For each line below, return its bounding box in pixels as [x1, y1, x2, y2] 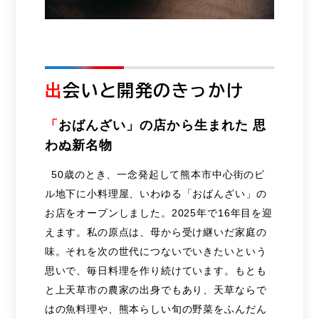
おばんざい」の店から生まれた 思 [58, 117, 267, 132]
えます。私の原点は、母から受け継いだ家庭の [44, 226, 267, 238]
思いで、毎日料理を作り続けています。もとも [44, 264, 267, 276]
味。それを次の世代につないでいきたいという [44, 245, 267, 257]
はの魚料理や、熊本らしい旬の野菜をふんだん [44, 303, 267, 315]
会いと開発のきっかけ [63, 81, 244, 99]
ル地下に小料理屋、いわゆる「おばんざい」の [44, 187, 267, 199]
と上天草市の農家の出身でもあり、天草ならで [44, 283, 267, 296]
